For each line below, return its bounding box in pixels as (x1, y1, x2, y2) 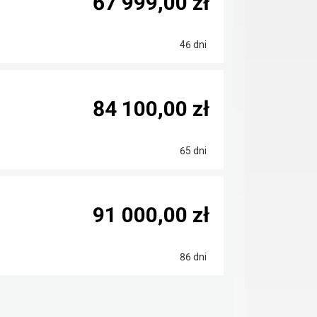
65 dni (178, 145, 207, 156)
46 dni (178, 39, 207, 50)
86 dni (178, 251, 207, 263)
